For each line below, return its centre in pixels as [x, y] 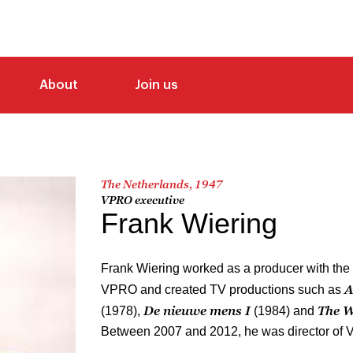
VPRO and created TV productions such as [223, 289]
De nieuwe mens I [197, 310]
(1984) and [284, 310]
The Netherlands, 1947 [162, 184]
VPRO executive [143, 199]
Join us [156, 85]
